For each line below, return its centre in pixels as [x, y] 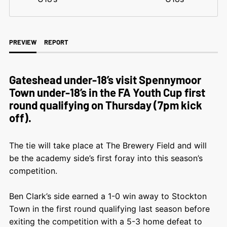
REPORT [56, 42]
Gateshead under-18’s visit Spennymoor [105, 79]
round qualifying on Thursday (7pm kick [105, 105]
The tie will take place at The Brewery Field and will [108, 145]
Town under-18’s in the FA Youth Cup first [107, 92]
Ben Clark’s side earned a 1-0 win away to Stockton [108, 196]
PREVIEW [23, 42]
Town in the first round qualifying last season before [109, 209]
